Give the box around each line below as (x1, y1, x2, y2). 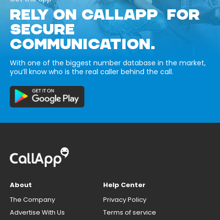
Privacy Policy (103, 194, 146, 204)
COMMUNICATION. (10, 34, 155, 54)
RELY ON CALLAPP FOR (10, 5, 200, 24)
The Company (10, 194, 55, 204)
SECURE (10, 20, 84, 39)
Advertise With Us (10, 207, 65, 217)
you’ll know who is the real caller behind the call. (10, 66, 173, 77)
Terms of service (103, 207, 156, 217)
